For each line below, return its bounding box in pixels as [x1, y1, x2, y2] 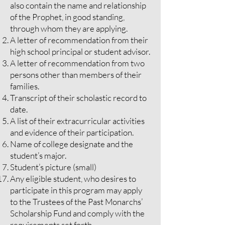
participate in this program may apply [10, 185, 142, 195]
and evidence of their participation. [10, 127, 134, 138]
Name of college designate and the [10, 139, 133, 149]
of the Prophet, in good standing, [10, 12, 125, 22]
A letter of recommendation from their [10, 35, 148, 45]
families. [10, 81, 39, 91]
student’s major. [10, 150, 66, 161]
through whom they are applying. [10, 23, 128, 34]
